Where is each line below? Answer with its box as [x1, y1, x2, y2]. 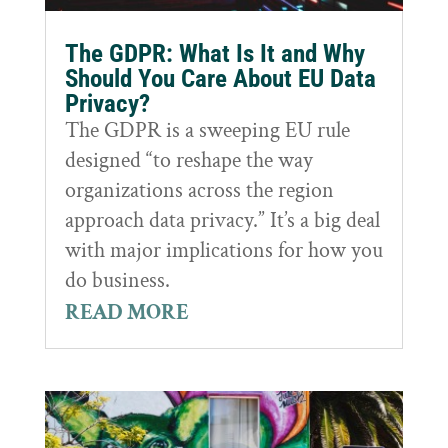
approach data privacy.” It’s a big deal [64, 206, 380, 236]
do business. [64, 266, 170, 296]
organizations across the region [64, 176, 334, 206]
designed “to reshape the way [64, 146, 313, 176]
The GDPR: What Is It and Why [64, 39, 365, 69]
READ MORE [64, 298, 189, 328]
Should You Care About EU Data [64, 64, 376, 94]
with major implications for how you [64, 236, 383, 266]
